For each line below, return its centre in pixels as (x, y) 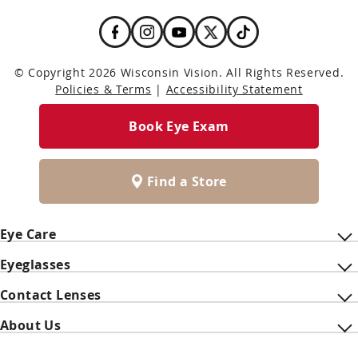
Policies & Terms (103, 89)
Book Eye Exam (179, 127)
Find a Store (187, 182)
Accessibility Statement (234, 89)
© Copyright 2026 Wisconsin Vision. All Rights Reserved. (179, 73)
